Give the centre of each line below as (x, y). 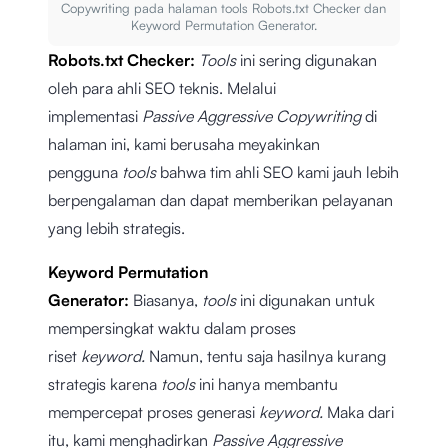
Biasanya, (167, 300)
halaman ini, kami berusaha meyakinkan (184, 144)
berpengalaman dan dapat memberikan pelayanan (220, 200)
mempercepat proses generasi (153, 412)
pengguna (85, 172)
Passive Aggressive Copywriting (253, 116)
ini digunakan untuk (307, 300)
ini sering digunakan (308, 60)
